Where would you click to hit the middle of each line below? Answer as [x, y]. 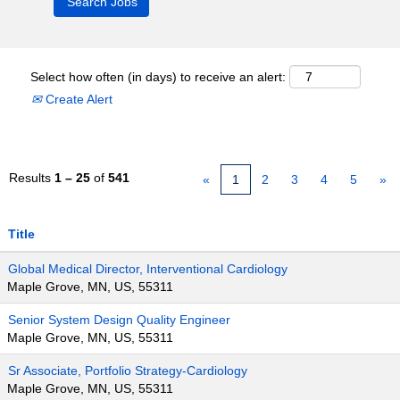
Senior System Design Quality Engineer [119, 320]
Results [32, 178]
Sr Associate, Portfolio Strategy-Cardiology [128, 371]
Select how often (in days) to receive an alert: [158, 77]
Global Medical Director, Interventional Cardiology [148, 269]
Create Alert [77, 99]
